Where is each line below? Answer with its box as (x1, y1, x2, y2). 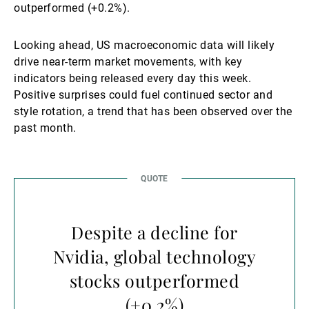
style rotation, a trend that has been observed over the (14, 104, 292, 118)
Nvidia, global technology (52, 244, 257, 268)
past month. (14, 121, 77, 134)
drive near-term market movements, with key (14, 54, 242, 68)
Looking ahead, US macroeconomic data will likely (14, 38, 275, 52)
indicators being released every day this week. (14, 71, 251, 85)
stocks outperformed (69, 268, 240, 292)
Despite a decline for (71, 220, 238, 243)
